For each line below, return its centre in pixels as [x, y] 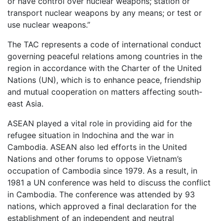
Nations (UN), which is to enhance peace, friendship [104, 80]
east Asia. [25, 104]
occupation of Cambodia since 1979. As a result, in [102, 171]
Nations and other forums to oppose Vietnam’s [95, 159]
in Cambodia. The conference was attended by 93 [101, 195]
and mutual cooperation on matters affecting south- [105, 92]
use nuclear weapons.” [49, 25]
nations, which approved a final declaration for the [102, 206]
